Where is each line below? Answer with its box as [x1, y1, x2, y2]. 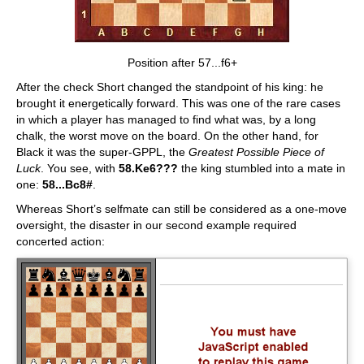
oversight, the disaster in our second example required [16, 219, 297, 232]
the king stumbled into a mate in [178, 162, 345, 175]
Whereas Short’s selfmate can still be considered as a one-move [16, 202, 347, 215]
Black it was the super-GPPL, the [16, 145, 188, 158]
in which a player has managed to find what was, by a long [16, 113, 316, 126]
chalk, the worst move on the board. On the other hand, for [16, 129, 318, 142]
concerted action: [16, 235, 105, 248]
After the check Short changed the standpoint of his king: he [16, 80, 323, 93]
